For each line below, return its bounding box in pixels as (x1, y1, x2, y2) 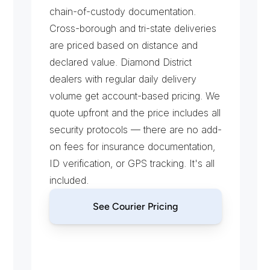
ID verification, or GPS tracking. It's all (49, 157, 215, 169)
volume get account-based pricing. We (49, 89, 220, 102)
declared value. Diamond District (49, 55, 192, 68)
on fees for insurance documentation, (49, 140, 215, 152)
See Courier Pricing (93, 200, 178, 212)
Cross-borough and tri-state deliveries (49, 22, 216, 34)
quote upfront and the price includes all (49, 106, 221, 119)
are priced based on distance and (49, 39, 198, 51)
